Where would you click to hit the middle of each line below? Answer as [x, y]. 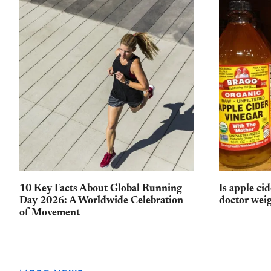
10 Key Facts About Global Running [101, 189]
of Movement [50, 213]
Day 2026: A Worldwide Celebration [101, 201]
